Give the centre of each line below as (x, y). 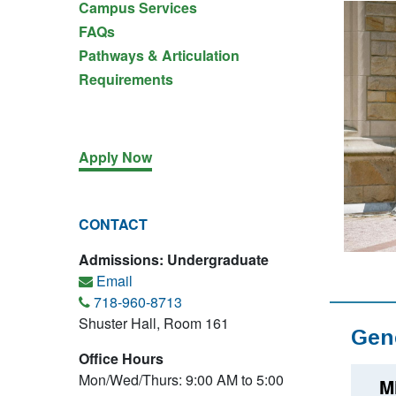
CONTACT (113, 224)
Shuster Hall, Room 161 (154, 323)
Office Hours (121, 358)
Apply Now (115, 157)
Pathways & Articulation (159, 55)
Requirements (126, 79)
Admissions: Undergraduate (174, 259)
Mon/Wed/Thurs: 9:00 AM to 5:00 (181, 380)
